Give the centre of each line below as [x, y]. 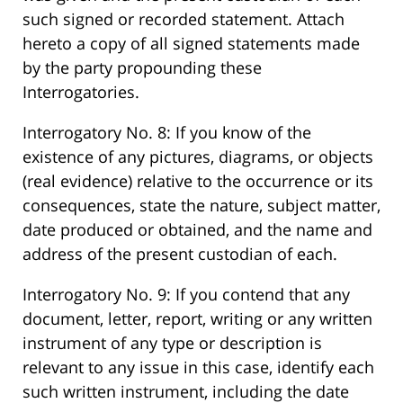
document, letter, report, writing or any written [197, 319]
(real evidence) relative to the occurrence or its [198, 181]
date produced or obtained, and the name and [197, 230]
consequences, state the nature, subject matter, [201, 206]
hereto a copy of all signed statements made [191, 44]
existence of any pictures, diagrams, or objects [198, 157]
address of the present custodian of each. [180, 254]
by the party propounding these [142, 68]
